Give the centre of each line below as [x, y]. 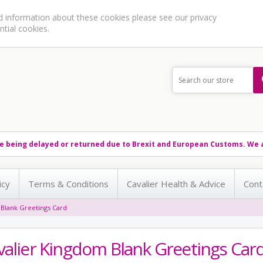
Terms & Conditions [69, 184]
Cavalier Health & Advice [176, 184]
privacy [204, 17]
